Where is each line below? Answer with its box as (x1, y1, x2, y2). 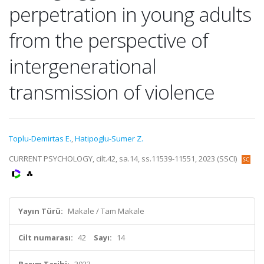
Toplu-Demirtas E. (9, 133, 71, 144)
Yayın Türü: (18, 206, 63, 216)
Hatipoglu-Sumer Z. (75, 133, 143, 144)
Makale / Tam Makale (68, 206, 144, 216)
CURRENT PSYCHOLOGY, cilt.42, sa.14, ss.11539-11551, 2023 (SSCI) (9, 153, 239, 164)
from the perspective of (9, 27, 208, 54)
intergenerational (9, 52, 156, 80)
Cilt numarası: (18, 232, 73, 243)
